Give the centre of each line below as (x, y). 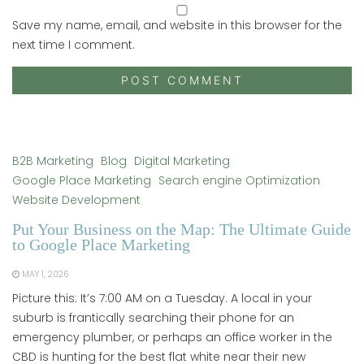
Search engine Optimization (239, 180)
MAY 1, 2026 (45, 274)
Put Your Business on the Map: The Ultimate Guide (182, 230)
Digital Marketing (182, 161)
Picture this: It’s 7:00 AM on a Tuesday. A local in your (162, 298)
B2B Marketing (53, 161)
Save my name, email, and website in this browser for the (177, 25)
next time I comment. (74, 45)
